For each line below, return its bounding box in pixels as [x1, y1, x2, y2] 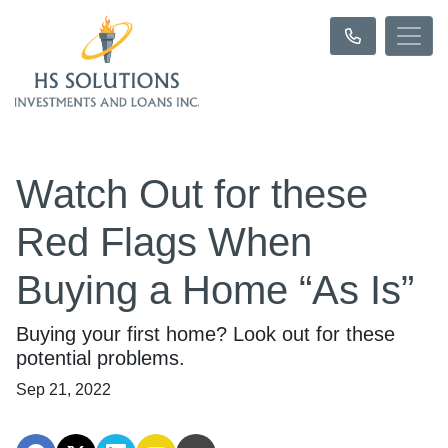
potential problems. [16, 347, 185, 369]
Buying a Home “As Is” [16, 268, 414, 312]
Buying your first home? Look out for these [16, 323, 395, 345]
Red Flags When [16, 220, 312, 264]
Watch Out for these [16, 172, 368, 216]
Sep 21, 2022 [16, 381, 111, 398]
